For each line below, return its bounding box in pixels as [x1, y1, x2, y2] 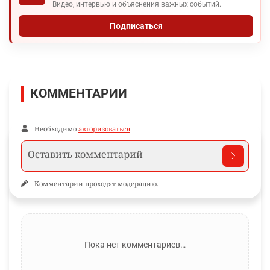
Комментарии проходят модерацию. [34, 178, 159, 188]
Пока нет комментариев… [84, 239, 186, 250]
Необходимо [34, 124, 78, 133]
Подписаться [109, 20, 163, 31]
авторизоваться [78, 124, 130, 133]
